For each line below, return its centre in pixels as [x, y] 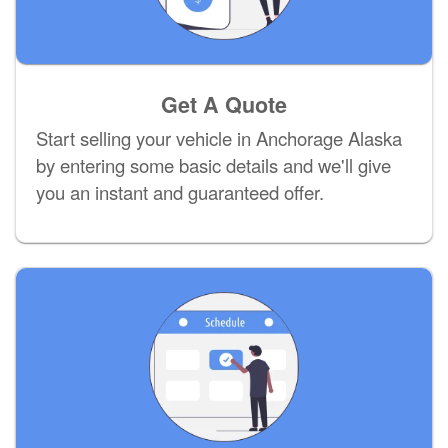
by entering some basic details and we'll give [213, 165]
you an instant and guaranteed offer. [180, 192]
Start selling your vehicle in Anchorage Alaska [219, 138]
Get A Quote [224, 105]
